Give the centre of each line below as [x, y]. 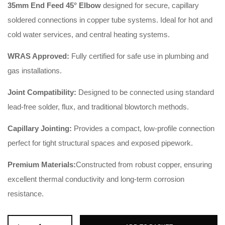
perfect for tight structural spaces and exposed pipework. [100, 143]
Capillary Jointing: [40, 129]
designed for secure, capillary [150, 6]
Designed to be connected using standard [145, 92]
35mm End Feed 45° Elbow [54, 6]
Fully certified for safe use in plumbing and [139, 56]
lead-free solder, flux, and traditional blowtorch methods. [98, 107]
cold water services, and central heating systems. [89, 35]
